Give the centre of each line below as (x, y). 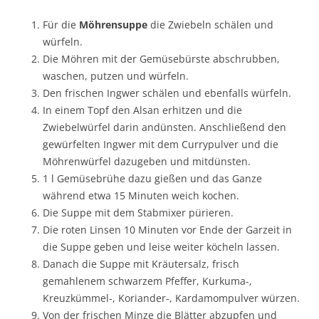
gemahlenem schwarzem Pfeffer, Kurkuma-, (147, 281)
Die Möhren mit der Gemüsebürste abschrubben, (161, 58)
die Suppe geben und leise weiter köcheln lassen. (161, 246)
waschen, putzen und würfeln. (116, 75)
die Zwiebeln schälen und (210, 24)
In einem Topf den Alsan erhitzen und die (142, 110)
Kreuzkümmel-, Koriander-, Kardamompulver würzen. (171, 298)
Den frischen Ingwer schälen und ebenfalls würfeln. (167, 93)
